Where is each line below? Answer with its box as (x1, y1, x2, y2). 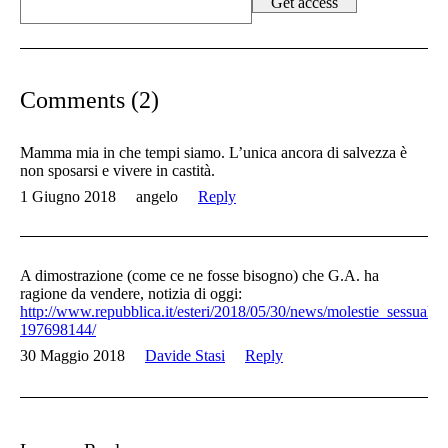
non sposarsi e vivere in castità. (20, 162, 215, 180)
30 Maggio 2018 (20, 347, 125, 365)
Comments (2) (20, 87, 159, 114)
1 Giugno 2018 (20, 188, 116, 206)
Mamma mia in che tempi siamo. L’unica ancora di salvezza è (20, 144, 407, 162)
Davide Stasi (145, 347, 225, 365)
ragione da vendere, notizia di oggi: (20, 285, 242, 303)
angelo (136, 188, 178, 206)
